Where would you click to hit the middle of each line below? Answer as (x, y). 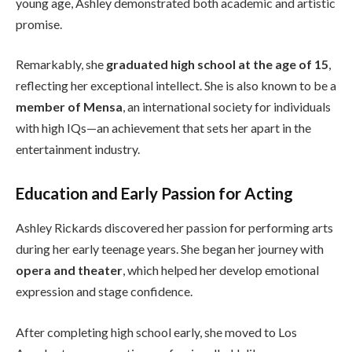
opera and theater (69, 270)
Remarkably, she (61, 64)
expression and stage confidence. (104, 291)
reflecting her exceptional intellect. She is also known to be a (176, 86)
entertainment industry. (78, 149)
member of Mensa (69, 107)
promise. (39, 24)
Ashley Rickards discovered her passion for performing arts (174, 228)
